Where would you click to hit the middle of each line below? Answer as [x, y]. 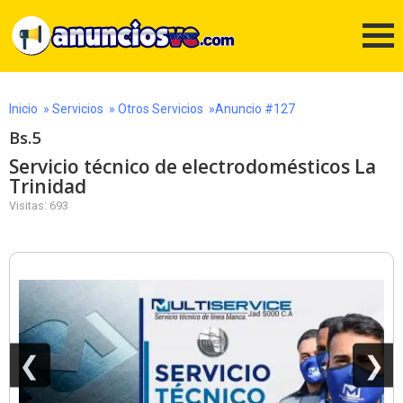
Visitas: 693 [39, 206]
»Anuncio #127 [249, 109]
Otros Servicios [161, 109]
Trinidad [48, 186]
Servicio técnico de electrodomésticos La [193, 166]
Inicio [23, 109]
